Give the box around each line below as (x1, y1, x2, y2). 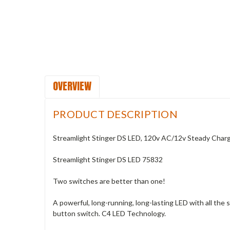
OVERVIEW (53, 78, 91, 94)
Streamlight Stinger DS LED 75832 (53, 155, 163, 164)
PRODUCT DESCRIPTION (53, 108, 178, 120)
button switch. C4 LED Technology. (53, 208, 166, 218)
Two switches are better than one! (53, 176, 165, 185)
